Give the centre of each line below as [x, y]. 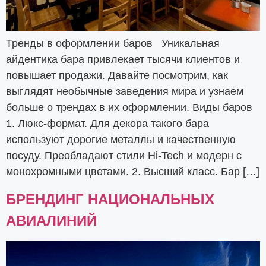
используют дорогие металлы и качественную [121, 140]
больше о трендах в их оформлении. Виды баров [129, 108]
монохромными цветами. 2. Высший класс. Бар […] [133, 172]
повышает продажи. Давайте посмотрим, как [117, 76]
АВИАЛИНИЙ [51, 220]
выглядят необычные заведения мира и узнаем [125, 92]
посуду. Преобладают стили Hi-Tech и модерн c [124, 156]
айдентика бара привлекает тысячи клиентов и [123, 60]
